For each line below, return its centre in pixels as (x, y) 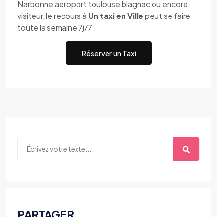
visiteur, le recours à (53, 16)
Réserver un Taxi (108, 53)
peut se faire (167, 16)
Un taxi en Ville (116, 16)
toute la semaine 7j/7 (55, 27)
